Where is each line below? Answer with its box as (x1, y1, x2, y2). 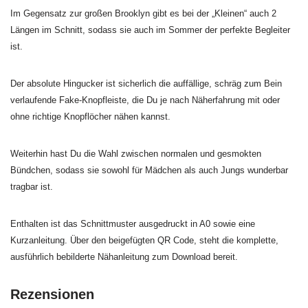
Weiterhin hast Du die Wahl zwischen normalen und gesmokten (10, 148, 261, 159)
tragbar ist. (10, 181, 53, 192)
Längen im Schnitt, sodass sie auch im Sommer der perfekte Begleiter (10, 25, 290, 35)
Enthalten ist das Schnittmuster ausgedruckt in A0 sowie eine (10, 219, 255, 229)
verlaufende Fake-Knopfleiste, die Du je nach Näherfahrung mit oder (10, 95, 280, 105)
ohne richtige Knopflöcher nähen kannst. (10, 111, 170, 122)
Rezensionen (10, 287, 94, 302)
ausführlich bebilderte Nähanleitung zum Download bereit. (10, 252, 238, 262)
